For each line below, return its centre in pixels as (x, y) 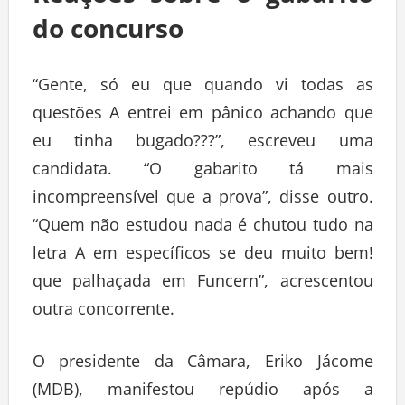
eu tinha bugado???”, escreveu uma (202, 144)
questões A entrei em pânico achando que (202, 116)
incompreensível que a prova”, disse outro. (202, 200)
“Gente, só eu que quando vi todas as (202, 88)
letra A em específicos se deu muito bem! (202, 256)
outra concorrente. (103, 312)
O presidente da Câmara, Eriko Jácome (202, 365)
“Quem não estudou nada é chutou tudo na (202, 228)
